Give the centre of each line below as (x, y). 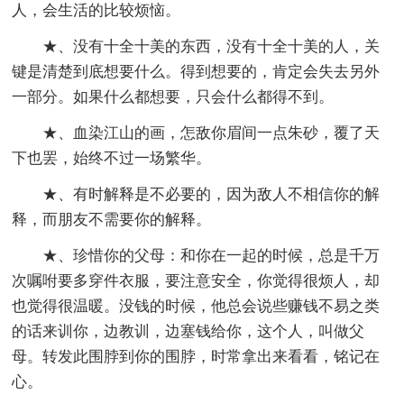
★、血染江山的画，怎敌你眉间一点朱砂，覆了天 (211, 133)
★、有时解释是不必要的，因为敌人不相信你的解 (211, 195)
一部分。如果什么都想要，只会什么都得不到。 (173, 97)
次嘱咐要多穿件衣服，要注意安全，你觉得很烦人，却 (196, 281)
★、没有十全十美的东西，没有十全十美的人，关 (211, 47)
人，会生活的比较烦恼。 (96, 11)
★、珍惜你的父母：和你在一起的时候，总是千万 (211, 256)
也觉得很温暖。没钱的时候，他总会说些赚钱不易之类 (196, 307)
